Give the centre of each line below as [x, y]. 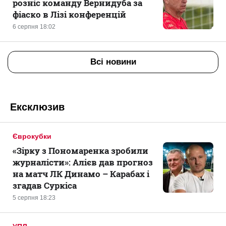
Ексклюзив [37, 107]
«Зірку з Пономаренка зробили [80, 151]
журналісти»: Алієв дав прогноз [83, 162]
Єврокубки [32, 136]
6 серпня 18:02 [34, 27]
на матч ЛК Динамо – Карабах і [81, 174]
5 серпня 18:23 [34, 198]
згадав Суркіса [45, 185]
